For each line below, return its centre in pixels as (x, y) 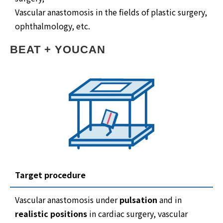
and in (169, 199)
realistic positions (51, 213)
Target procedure (50, 174)
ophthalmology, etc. (53, 26)
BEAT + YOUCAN (58, 50)
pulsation (138, 199)
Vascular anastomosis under (67, 199)
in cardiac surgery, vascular (137, 213)
